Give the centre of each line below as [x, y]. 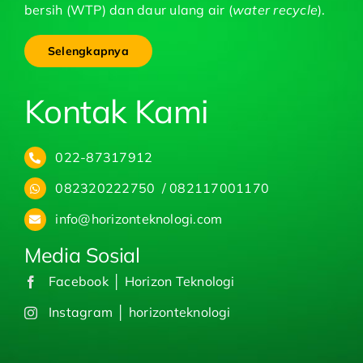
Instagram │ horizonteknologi [140, 312]
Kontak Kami [117, 111]
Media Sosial [82, 254]
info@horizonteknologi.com [139, 219]
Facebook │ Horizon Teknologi [142, 281]
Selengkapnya [88, 51]
